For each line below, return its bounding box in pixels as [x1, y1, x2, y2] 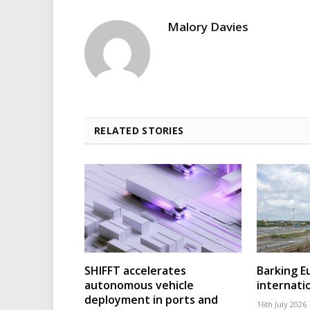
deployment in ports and [84, 292, 218, 308]
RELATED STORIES [94, 124, 184, 138]
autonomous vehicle [84, 277, 194, 293]
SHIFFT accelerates [84, 263, 186, 279]
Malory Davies [167, 19, 248, 35]
